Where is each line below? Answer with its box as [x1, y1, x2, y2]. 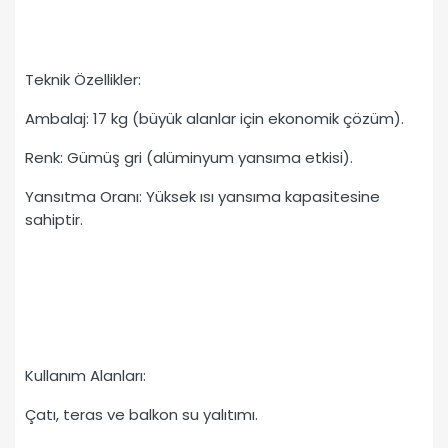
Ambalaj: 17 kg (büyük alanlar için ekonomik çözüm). [25, 108, 404, 130]
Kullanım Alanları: [25, 365, 146, 387]
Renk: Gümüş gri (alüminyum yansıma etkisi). [25, 147, 353, 169]
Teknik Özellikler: [25, 69, 141, 91]
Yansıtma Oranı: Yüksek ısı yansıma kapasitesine [25, 186, 380, 208]
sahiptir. [25, 209, 83, 231]
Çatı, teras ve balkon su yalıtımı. [25, 404, 258, 426]
